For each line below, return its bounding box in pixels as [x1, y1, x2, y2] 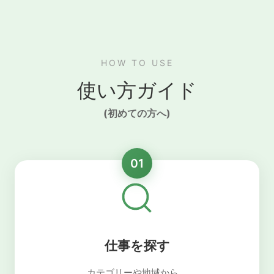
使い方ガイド [77, 78, 197, 102]
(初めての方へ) [103, 107, 171, 119]
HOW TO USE [100, 57, 174, 68]
